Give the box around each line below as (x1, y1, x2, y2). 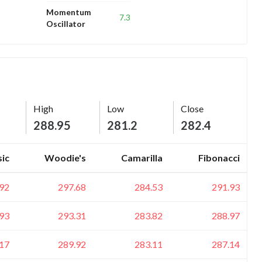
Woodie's (44, 151, 86, 163)
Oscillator (46, 19, 86, 29)
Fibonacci (198, 151, 240, 163)
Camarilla (121, 151, 163, 163)
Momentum (46, 7, 92, 17)
